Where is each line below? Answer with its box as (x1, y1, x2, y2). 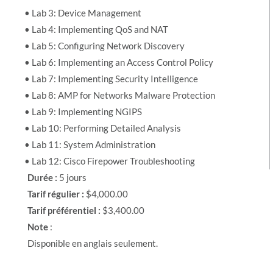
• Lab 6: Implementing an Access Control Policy (24, 56, 213, 68)
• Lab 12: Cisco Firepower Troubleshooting (24, 155, 195, 166)
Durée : (27, 171, 59, 183)
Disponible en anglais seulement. (27, 237, 158, 249)
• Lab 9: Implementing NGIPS (24, 105, 142, 117)
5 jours (59, 171, 87, 183)
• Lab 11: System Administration (24, 138, 155, 150)
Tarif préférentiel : (27, 204, 102, 216)
